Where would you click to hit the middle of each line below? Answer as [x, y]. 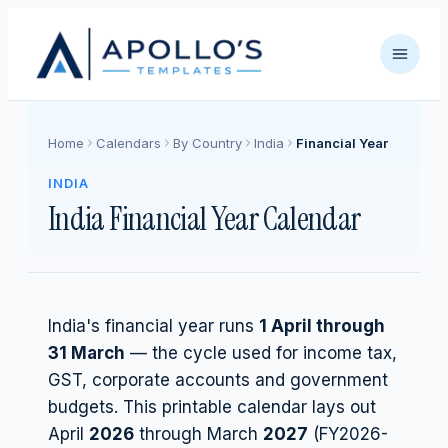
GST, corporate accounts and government [218, 380]
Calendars [128, 143]
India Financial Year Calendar [204, 219]
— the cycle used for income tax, [261, 353]
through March [196, 434]
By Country [207, 143]
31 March [86, 353]
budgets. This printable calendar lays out [212, 407]
